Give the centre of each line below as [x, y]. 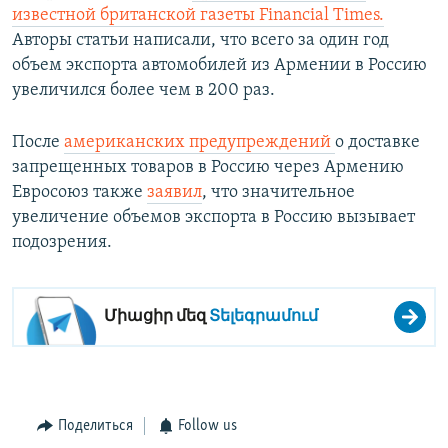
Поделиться [95, 426]
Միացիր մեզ [157, 316]
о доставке [377, 143]
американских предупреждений [199, 143]
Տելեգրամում [264, 316]
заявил [174, 193]
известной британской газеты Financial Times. [198, 16]
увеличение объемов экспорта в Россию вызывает [213, 218]
